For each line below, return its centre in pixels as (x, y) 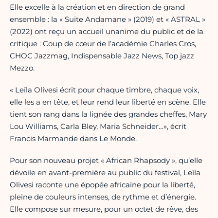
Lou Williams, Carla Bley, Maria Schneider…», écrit (98, 127)
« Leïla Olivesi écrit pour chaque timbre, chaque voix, (104, 90)
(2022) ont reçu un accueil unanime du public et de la (107, 32)
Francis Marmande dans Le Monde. (73, 139)
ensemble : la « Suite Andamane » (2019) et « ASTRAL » (108, 19)
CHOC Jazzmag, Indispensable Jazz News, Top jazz (102, 56)
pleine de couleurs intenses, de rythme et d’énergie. (103, 197)
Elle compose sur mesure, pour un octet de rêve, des (104, 209)
